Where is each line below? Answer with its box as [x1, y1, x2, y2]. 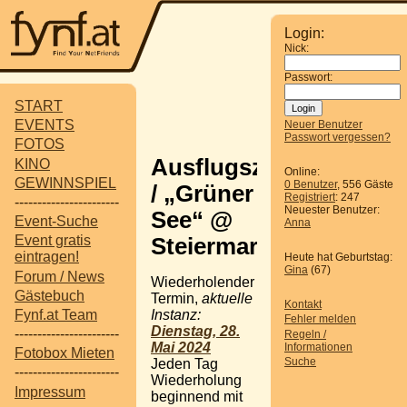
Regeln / [284, 327, 326, 341]
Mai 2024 [151, 339, 211, 355]
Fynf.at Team [15, 306, 97, 323]
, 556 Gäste [337, 178, 393, 191]
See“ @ [151, 206, 233, 233]
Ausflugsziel [151, 154, 289, 180]
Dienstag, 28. [151, 323, 240, 339]
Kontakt [284, 298, 322, 311]
